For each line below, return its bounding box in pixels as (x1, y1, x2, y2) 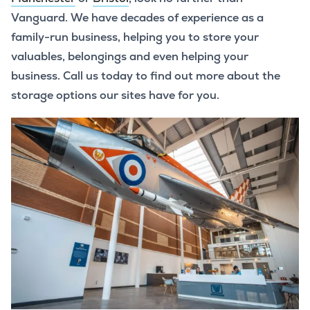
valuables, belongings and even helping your (11, 48, 248, 64)
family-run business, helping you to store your (11, 29, 259, 44)
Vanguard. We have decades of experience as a (11, 10, 264, 25)
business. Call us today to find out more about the (11, 68, 280, 83)
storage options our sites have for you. (11, 87, 219, 102)
